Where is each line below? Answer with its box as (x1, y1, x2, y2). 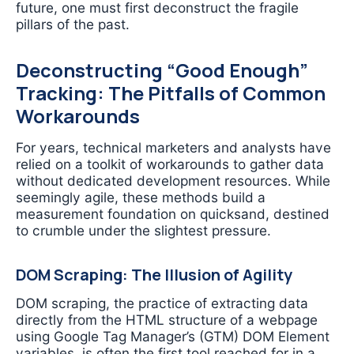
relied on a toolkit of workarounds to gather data (16, 155, 324, 172)
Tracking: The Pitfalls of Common (16, 81, 326, 107)
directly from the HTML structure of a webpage (16, 311, 318, 328)
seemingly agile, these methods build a (16, 188, 265, 205)
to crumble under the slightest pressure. (16, 221, 271, 239)
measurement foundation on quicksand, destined (16, 205, 330, 222)
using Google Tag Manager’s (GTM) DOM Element (16, 327, 330, 345)
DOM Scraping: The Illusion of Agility (16, 264, 292, 286)
